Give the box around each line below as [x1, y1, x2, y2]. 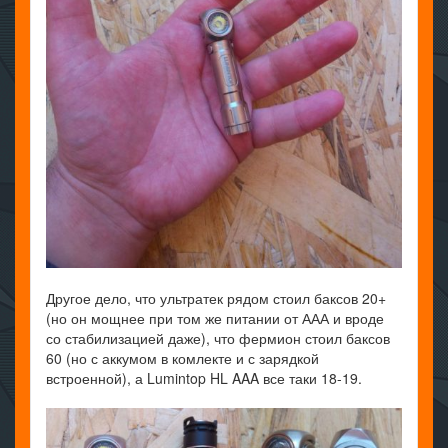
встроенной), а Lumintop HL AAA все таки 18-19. [46, 367, 362, 388]
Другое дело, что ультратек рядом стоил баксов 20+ [46, 287, 386, 308]
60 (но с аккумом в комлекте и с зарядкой [46, 347, 319, 368]
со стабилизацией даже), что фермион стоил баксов [46, 327, 390, 348]
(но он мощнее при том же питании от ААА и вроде [46, 307, 384, 328]
